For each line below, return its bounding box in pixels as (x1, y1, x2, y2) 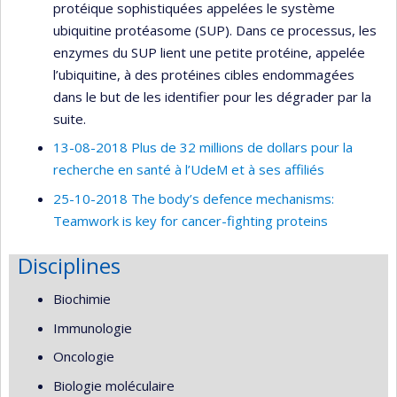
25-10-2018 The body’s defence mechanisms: (53, 189, 334, 207)
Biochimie (53, 290, 111, 307)
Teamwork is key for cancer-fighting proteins (53, 211, 328, 230)
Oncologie (53, 347, 114, 365)
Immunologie (53, 318, 132, 337)
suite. (53, 109, 86, 128)
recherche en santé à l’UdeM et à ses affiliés (53, 160, 324, 178)
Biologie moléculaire (53, 376, 175, 394)
